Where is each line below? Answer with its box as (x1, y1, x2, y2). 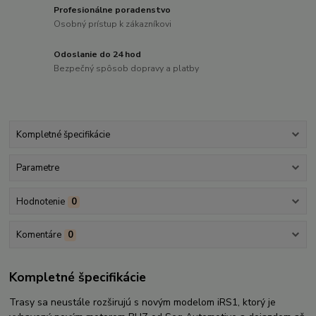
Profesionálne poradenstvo (54, 4, 171, 16)
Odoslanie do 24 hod (54, 49, 142, 61)
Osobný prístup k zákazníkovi (54, 18, 172, 30)
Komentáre (16, 228, 61, 241)
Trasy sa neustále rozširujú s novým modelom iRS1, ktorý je (9, 296, 276, 310)
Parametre (16, 162, 59, 175)
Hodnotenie (16, 195, 65, 208)
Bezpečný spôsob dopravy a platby (54, 62, 200, 74)
